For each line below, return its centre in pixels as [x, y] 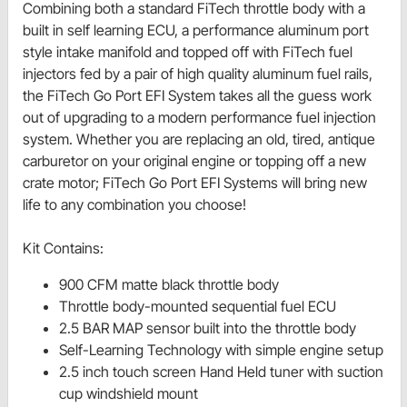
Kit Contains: [63, 248]
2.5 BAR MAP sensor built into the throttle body [208, 328]
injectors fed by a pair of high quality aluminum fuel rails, [198, 74]
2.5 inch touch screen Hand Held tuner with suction [221, 372]
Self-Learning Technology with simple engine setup [221, 350]
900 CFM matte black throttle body [169, 285]
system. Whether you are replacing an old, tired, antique [199, 139]
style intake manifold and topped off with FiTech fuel [188, 52]
